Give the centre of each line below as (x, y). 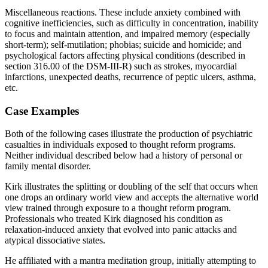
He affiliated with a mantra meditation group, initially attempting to (130, 261)
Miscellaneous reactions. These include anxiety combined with (123, 12)
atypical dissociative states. (55, 240)
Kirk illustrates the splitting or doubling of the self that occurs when (131, 187)
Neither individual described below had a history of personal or (124, 156)
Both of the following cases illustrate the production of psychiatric (129, 134)
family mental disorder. (48, 166)
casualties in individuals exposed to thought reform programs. (120, 145)
